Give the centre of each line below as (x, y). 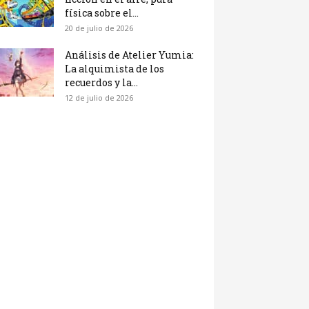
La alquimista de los (114, 69)
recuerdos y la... (101, 83)
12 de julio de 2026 (99, 98)
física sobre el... (102, 13)
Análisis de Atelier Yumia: (129, 55)
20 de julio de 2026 (99, 28)
